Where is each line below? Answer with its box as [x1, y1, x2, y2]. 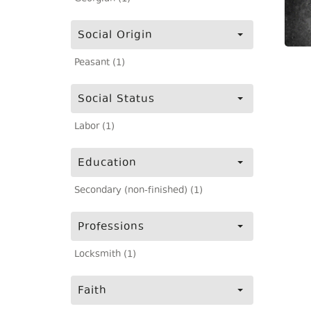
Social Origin [78, 28, 153, 44]
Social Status [78, 92, 155, 108]
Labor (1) [74, 120, 115, 134]
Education [78, 155, 137, 171]
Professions [78, 219, 144, 235]
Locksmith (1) [74, 248, 136, 262]
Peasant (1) [74, 56, 125, 70]
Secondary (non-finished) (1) [74, 184, 203, 198]
